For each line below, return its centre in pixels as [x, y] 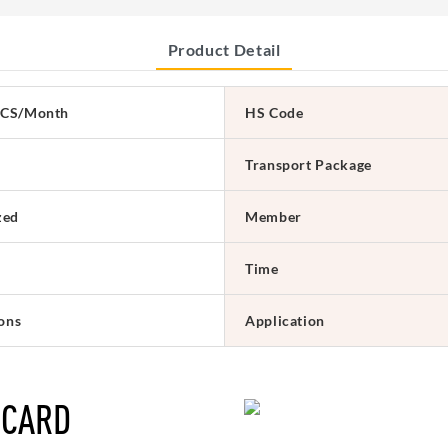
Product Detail [224, 49]
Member [273, 216]
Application [285, 320]
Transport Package [308, 164]
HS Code [274, 112]
